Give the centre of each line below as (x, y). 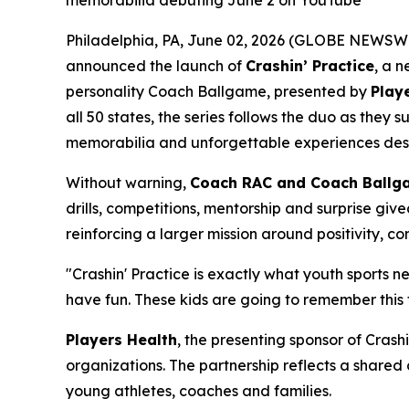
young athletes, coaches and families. (200, 391)
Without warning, (128, 183)
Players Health (121, 340)
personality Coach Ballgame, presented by (218, 92)
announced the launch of (156, 66)
